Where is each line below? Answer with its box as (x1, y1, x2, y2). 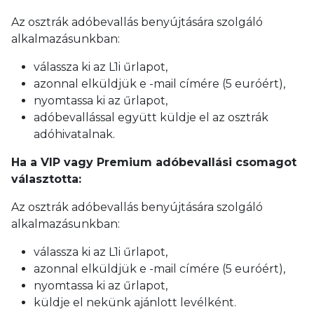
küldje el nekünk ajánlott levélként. (34, 295, 236, 309)
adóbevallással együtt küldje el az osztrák (34, 110, 268, 124)
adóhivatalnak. (34, 127, 115, 141)
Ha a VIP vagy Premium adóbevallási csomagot (11, 155, 296, 169)
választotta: (11, 172, 81, 186)
